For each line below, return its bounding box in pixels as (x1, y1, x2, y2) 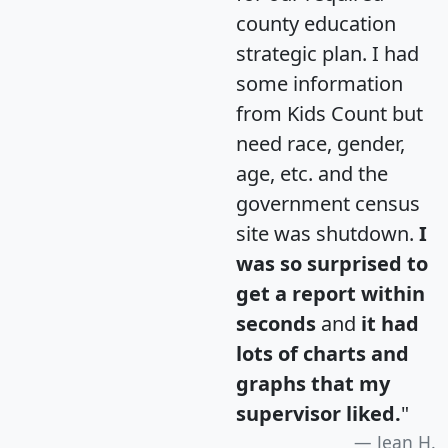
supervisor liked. (236, 400, 401, 428)
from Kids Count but (236, 100, 423, 128)
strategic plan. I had (236, 40, 419, 68)
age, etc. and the (236, 160, 388, 188)
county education (236, 10, 396, 38)
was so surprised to (236, 250, 428, 278)
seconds (236, 310, 316, 338)
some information (236, 70, 403, 98)
